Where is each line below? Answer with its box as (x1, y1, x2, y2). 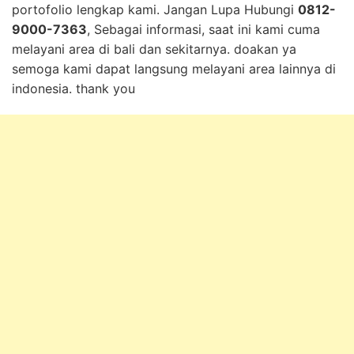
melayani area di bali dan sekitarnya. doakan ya (12, 40, 296, 57)
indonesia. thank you (12, 80, 135, 96)
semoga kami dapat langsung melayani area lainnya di (12, 60, 336, 77)
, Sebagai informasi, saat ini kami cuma (87, 21, 320, 37)
